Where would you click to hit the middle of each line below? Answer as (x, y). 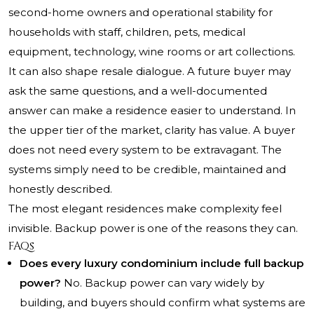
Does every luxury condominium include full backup (162, 264)
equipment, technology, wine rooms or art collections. (152, 52)
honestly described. (60, 189)
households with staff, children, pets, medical (127, 32)
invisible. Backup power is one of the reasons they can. (153, 228)
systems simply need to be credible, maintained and (147, 170)
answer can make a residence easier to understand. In (152, 111)
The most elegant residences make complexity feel (145, 209)
